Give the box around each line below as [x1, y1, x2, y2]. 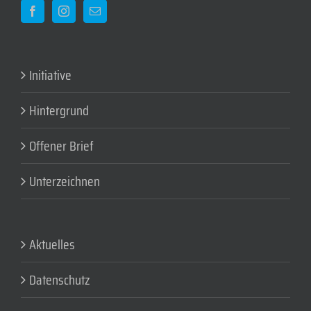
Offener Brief [29, 135, 94, 158]
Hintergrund [29, 99, 89, 122]
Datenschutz [29, 269, 90, 292]
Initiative [29, 64, 72, 87]
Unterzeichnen [29, 170, 100, 193]
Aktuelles [29, 233, 75, 256]
